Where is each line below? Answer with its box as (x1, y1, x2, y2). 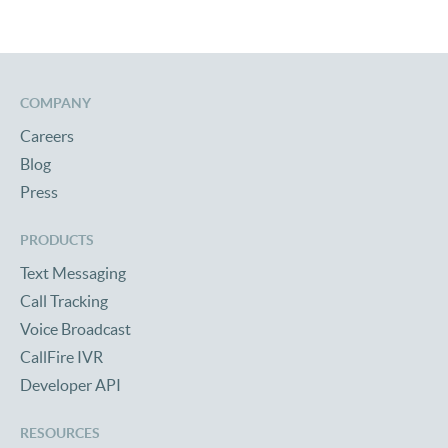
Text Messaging (20, 263, 126, 282)
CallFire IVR (20, 347, 103, 366)
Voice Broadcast (20, 319, 131, 338)
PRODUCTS (20, 231, 94, 248)
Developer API (20, 375, 121, 394)
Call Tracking (20, 291, 108, 310)
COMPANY (20, 94, 91, 111)
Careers (20, 126, 74, 145)
